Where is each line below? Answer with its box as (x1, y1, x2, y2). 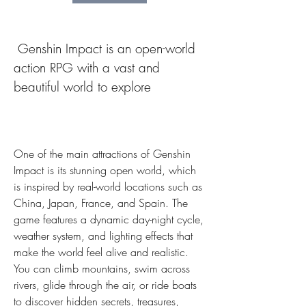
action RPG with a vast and (14, 59, 160, 77)
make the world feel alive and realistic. (14, 245, 189, 260)
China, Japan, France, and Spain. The (14, 195, 188, 211)
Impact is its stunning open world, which (14, 163, 196, 178)
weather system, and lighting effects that (14, 228, 193, 244)
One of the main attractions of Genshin (14, 146, 191, 162)
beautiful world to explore (14, 78, 151, 96)
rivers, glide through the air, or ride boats (14, 277, 197, 293)
